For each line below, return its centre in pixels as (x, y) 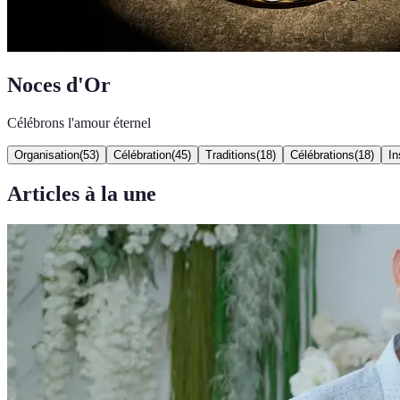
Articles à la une (82, 193)
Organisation (47, 154)
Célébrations (322, 154)
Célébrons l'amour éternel (79, 122)
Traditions (231, 154)
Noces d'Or (59, 84)
